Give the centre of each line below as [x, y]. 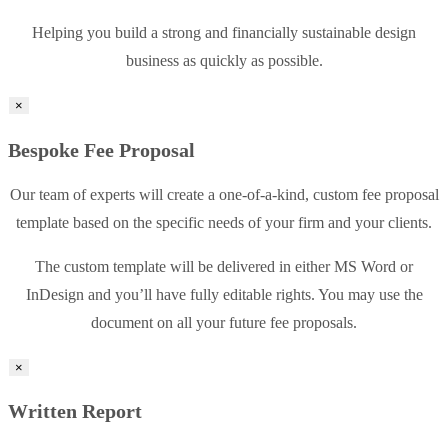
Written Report [75, 411]
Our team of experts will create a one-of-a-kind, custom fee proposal [224, 194]
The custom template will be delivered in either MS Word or [224, 266]
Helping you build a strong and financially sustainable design [224, 33]
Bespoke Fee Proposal [101, 149]
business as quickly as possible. [224, 61]
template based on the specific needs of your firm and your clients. [224, 222]
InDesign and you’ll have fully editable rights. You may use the [224, 294]
